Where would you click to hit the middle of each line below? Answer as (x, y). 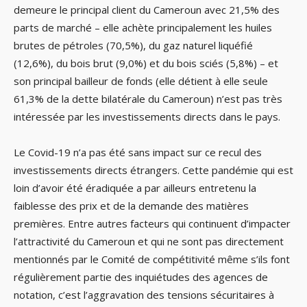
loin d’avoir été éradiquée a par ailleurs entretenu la (135, 188)
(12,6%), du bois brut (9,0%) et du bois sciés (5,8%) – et (146, 63)
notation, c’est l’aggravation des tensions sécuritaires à (144, 295)
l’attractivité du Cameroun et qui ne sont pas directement (149, 242)
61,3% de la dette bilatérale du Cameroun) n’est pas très (148, 99)
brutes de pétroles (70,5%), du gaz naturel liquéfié (133, 46)
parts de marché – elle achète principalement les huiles (143, 28)
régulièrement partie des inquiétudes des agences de (141, 277)
